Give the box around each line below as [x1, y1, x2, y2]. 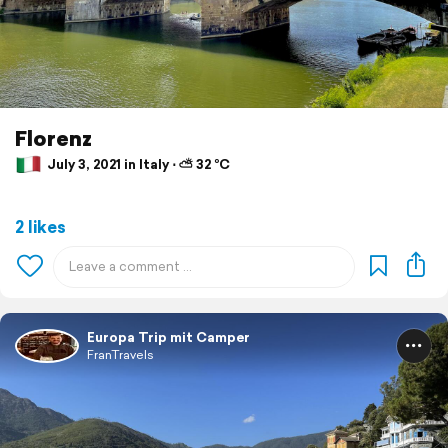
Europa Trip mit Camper [87, 327, 250, 347]
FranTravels [87, 345, 154, 363]
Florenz [15, 122, 92, 153]
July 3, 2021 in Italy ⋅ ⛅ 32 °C [44, 155, 230, 175]
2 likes [15, 213, 66, 239]
